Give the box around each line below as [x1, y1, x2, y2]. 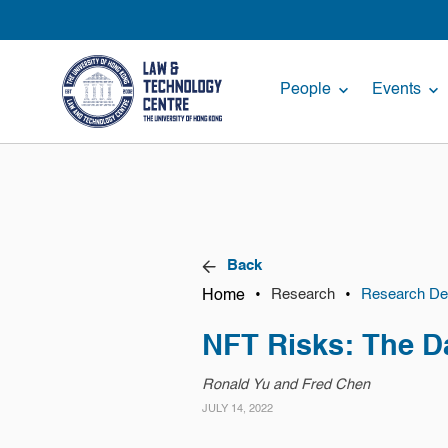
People [279, 80, 331, 98]
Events [371, 80, 421, 98]
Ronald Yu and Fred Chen [201, 378, 370, 392]
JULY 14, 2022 [201, 404, 273, 415]
